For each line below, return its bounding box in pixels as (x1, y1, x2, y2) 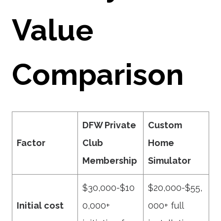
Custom (148, 120, 182, 130)
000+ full (148, 200, 184, 211)
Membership (82, 155, 137, 166)
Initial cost (17, 200, 64, 211)
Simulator (148, 155, 191, 166)
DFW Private (82, 120, 136, 130)
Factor (17, 138, 45, 148)
